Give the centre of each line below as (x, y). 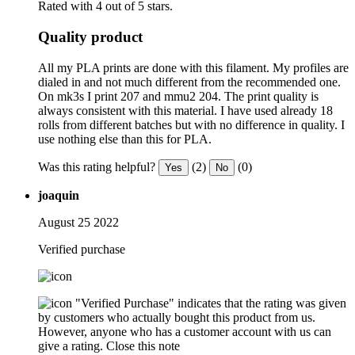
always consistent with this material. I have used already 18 (185, 110)
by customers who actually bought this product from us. (177, 317)
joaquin (59, 195)
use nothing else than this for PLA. (125, 139)
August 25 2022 (78, 222)
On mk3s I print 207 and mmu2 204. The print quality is (178, 96)
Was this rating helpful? (97, 166)
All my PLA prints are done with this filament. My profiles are (193, 67)
